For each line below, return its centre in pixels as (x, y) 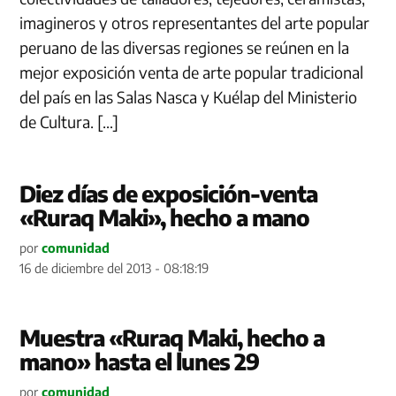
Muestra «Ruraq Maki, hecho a (172, 337)
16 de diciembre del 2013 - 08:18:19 (114, 267)
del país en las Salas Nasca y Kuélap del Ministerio (189, 96)
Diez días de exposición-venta (169, 193)
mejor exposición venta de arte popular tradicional (192, 72)
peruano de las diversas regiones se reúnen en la (185, 47)
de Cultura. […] (69, 121)
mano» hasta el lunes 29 (140, 361)
